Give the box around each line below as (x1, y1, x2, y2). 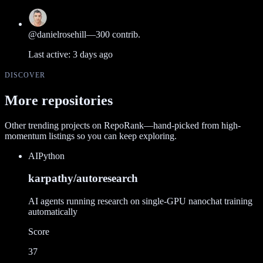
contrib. (112, 29, 140, 39)
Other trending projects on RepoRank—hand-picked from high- (5, 120, 241, 130)
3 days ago (73, 49, 113, 59)
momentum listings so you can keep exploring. (5, 130, 177, 141)
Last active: (28, 49, 73, 59)
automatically (28, 207, 77, 217)
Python (38, 150, 65, 161)
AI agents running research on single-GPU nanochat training (28, 196, 252, 207)
